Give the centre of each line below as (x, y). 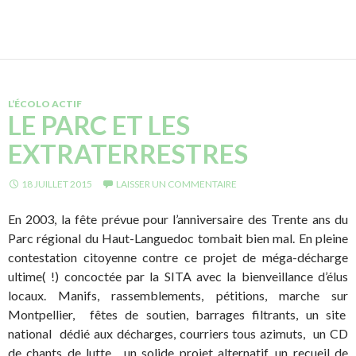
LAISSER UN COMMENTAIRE (176, 184)
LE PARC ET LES (99, 125)
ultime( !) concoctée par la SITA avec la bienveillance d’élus (178, 277)
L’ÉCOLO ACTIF (45, 104)
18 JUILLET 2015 (57, 184)
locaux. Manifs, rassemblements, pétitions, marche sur (178, 296)
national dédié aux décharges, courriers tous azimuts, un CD (178, 334)
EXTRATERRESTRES (128, 154)
